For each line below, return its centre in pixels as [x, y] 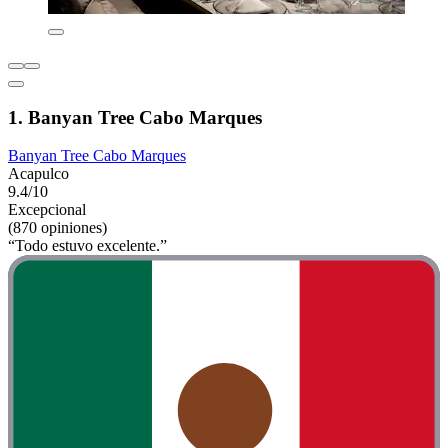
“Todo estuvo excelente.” [87, 246]
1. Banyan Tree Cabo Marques [135, 117]
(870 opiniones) [57, 228]
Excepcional [47, 210]
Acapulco [38, 174]
